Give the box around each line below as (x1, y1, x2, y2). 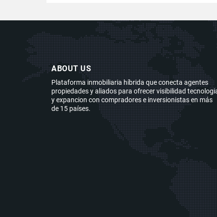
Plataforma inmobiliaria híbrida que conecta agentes (51, 78, 208, 86)
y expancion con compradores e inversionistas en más (51, 95, 213, 104)
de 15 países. (51, 104, 91, 112)
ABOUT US (51, 63, 91, 73)
